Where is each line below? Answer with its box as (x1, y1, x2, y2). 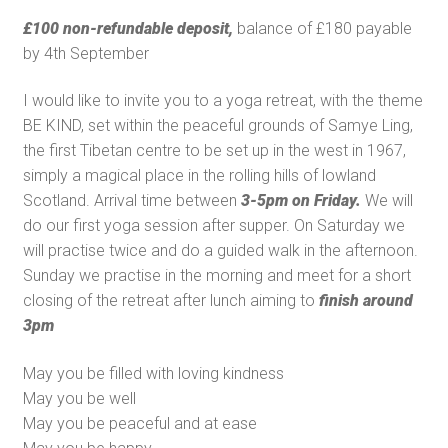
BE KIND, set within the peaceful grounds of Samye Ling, (22, 116, 413, 136)
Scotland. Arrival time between (22, 191, 241, 211)
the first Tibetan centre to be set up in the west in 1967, (22, 141, 406, 161)
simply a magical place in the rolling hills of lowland (22, 166, 376, 186)
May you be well (22, 388, 136, 408)
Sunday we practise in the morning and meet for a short (22, 266, 411, 286)
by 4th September (22, 43, 149, 63)
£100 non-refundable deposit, (22, 18, 237, 38)
